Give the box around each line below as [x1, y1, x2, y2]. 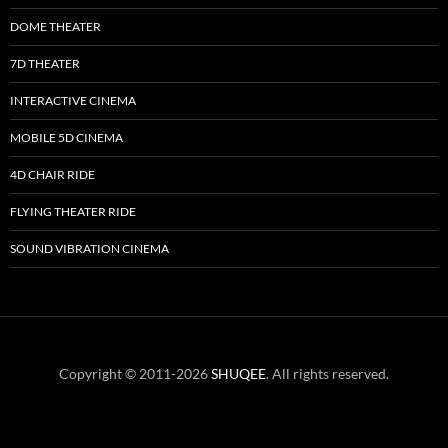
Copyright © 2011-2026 [59, 365, 211, 382]
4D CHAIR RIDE [10, 167, 95, 182]
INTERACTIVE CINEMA [10, 93, 136, 108]
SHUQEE [211, 365, 266, 382]
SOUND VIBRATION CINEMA [10, 241, 169, 256]
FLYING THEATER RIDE [10, 204, 136, 219]
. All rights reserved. [266, 365, 389, 382]
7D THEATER [10, 56, 80, 71]
